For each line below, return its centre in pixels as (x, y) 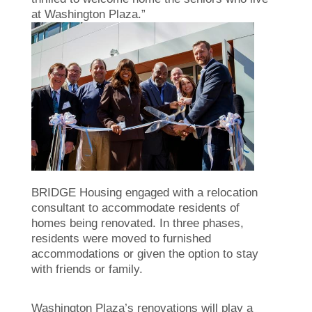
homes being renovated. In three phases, (138, 224)
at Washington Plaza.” (88, 14)
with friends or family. (87, 270)
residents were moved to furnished (121, 239)
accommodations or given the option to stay (145, 254)
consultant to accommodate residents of (135, 208)
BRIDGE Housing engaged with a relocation (145, 193)
